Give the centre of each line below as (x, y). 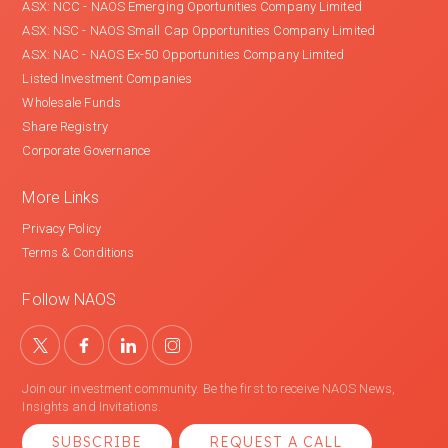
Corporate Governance (86, 151)
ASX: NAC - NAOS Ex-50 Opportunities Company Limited (183, 55)
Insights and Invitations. (91, 407)
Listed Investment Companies (107, 79)
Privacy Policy (61, 229)
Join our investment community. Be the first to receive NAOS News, (208, 389)
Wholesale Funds (71, 103)
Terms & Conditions (78, 253)
